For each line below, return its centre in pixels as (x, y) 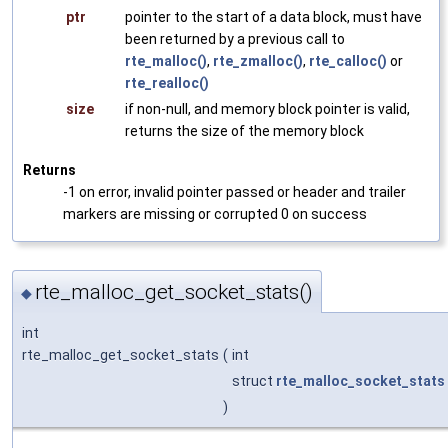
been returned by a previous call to (235, 39)
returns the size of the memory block (244, 131)
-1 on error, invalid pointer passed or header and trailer (234, 192)
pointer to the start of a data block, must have (273, 17)
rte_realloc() (167, 83)
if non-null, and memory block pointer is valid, (267, 109)
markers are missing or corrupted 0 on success (215, 214)
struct (254, 380)
